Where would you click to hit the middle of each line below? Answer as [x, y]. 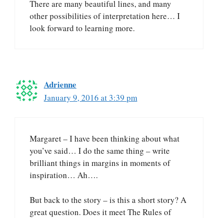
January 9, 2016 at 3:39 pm [91, 97]
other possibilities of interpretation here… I [105, 16]
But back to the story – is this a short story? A [108, 200]
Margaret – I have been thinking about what [105, 139]
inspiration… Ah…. [64, 175]
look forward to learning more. [82, 28]
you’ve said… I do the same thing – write [100, 151]
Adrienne [60, 84]
